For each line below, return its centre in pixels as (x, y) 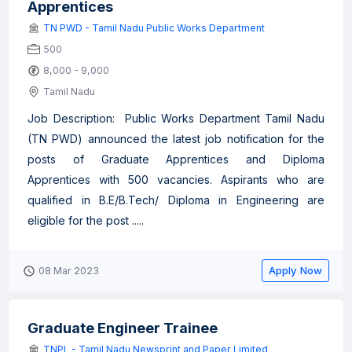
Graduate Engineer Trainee (123, 328)
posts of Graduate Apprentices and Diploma (176, 159)
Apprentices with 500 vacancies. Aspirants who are (176, 180)
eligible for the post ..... (86, 220)
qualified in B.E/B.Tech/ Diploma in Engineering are (176, 200)
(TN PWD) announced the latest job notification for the (176, 139)
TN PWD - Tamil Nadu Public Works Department (154, 28)
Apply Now (295, 270)
